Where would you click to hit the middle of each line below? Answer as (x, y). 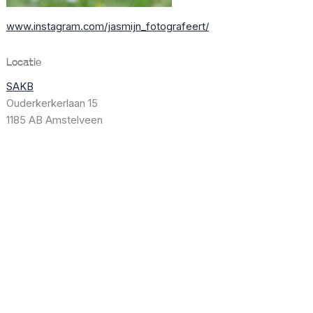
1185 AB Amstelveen (54, 121)
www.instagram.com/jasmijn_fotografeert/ (107, 27)
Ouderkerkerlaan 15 (52, 104)
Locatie (23, 63)
